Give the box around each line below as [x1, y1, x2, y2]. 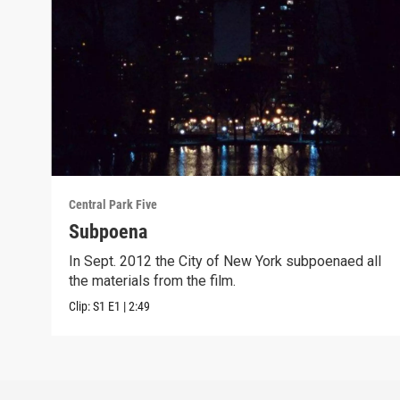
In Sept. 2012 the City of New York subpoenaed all [69, 252, 382, 270]
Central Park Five [69, 196, 158, 212]
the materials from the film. [69, 271, 237, 289]
